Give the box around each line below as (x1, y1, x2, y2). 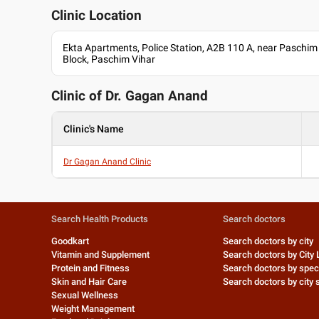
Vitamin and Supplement (51, 249, 150, 260)
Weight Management (51, 303, 135, 314)
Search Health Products (51, 214, 148, 224)
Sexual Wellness (51, 290, 118, 300)
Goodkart (51, 236, 89, 246)
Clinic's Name (63, 123, 124, 135)
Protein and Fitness (51, 263, 130, 273)
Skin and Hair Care (51, 276, 127, 287)
